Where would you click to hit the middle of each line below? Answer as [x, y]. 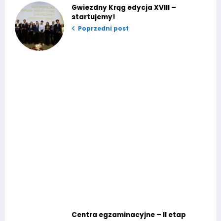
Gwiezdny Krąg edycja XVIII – [124, 7]
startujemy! [93, 17]
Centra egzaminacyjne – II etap [129, 215]
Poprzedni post [103, 29]
